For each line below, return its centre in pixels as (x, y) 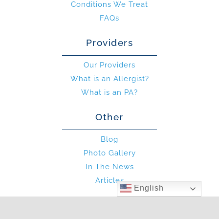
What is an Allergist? (109, 79)
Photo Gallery (109, 153)
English (148, 188)
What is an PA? (109, 93)
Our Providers (109, 65)
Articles (109, 181)
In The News (109, 167)
